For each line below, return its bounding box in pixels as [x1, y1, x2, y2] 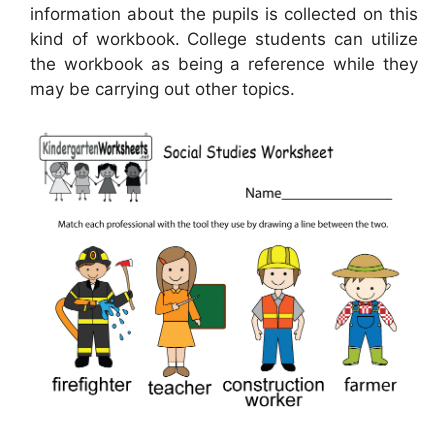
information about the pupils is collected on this [30, 3, 418, 24]
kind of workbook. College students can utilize [30, 28, 418, 49]
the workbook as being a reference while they [30, 53, 418, 74]
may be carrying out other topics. [30, 78, 295, 99]
